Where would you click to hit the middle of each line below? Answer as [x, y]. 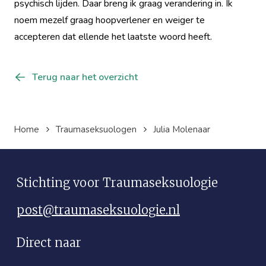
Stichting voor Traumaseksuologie [117, 182]
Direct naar [49, 242]
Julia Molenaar [182, 129]
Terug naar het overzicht [85, 77]
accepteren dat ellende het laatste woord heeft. [113, 37]
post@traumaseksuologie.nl [98, 210]
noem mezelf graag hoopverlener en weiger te [110, 20]
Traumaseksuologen [96, 129]
